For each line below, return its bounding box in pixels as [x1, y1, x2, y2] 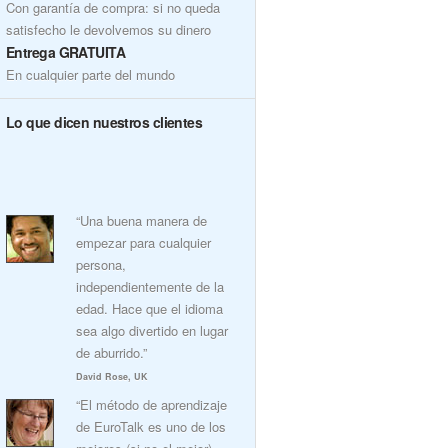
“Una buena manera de [76, 211, 207, 230]
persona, [76, 255, 126, 274]
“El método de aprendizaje [76, 395, 227, 414]
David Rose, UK [76, 370, 148, 383]
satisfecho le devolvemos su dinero [6, 20, 211, 39]
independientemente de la [76, 277, 224, 296]
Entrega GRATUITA [6, 42, 126, 62]
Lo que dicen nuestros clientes [6, 112, 203, 132]
